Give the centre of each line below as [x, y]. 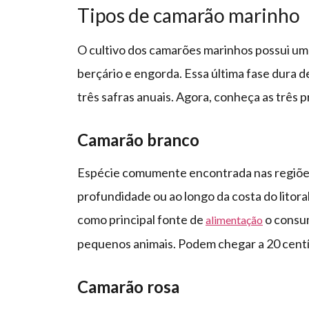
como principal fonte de [141, 220]
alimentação [234, 220]
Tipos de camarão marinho [189, 16]
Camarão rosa [128, 287]
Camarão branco [138, 140]
